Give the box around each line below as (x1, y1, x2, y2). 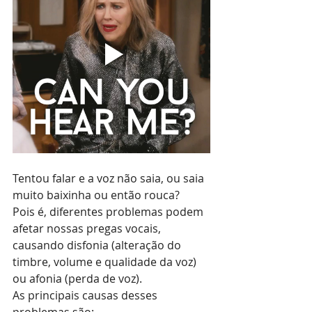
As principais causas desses (13, 288, 160, 303)
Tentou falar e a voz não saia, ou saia (13, 171, 207, 186)
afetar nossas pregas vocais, (13, 221, 164, 236)
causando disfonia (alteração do (13, 237, 184, 253)
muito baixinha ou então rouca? (13, 187, 180, 203)
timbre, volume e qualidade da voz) (13, 254, 199, 270)
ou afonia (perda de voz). (13, 271, 142, 286)
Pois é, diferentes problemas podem (13, 204, 206, 219)
